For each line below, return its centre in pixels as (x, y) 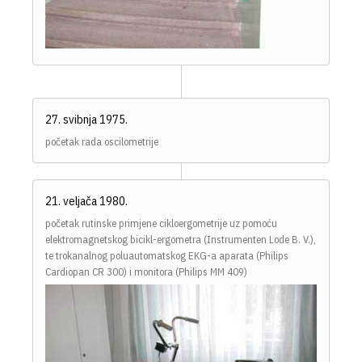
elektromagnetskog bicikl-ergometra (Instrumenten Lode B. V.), (181, 240)
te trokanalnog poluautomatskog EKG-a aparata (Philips (167, 256)
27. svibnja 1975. (86, 120)
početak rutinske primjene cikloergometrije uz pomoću (161, 224)
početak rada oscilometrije (102, 142)
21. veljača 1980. (86, 201)
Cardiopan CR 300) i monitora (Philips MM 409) (146, 272)
